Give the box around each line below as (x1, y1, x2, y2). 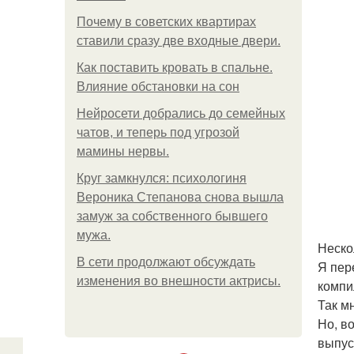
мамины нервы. (77, 145, 169, 158)
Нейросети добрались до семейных (77, 107, 285, 120)
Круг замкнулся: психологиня (77, 171, 247, 185)
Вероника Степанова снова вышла (77, 190, 284, 204)
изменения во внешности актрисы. (77, 274, 281, 288)
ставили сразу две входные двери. (77, 34, 281, 47)
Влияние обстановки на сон (77, 80, 239, 93)
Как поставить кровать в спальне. (77, 61, 273, 74)
